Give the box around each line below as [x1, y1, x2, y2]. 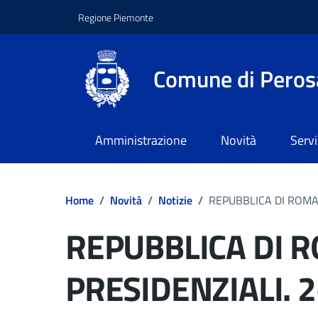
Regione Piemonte [78, 9, 153, 25]
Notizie [158, 191, 192, 209]
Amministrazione [94, 131, 187, 150]
